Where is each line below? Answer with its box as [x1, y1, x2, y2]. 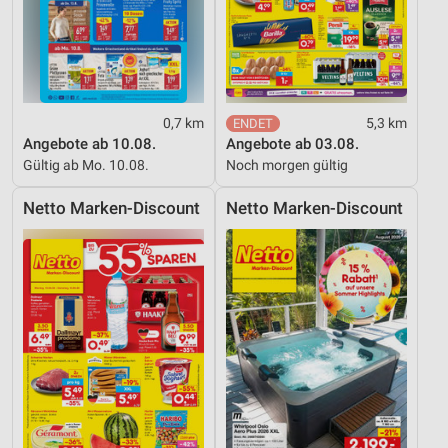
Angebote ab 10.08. [23, 134, 156, 153]
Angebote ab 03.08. [226, 134, 359, 153]
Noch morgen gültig [226, 156, 348, 173]
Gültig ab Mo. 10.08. [23, 156, 149, 173]
